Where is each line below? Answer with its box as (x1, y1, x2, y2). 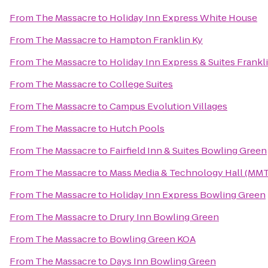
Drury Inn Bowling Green (109, 211, 219, 223)
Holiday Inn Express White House (109, 11, 257, 24)
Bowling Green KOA (109, 233, 196, 245)
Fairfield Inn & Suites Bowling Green (109, 144, 267, 157)
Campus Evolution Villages (109, 100, 227, 112)
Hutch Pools (109, 122, 165, 135)
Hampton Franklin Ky (109, 33, 203, 46)
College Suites (109, 78, 173, 90)
